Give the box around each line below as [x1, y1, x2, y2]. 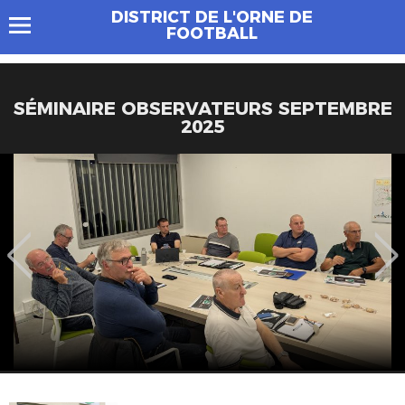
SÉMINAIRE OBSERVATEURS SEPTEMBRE [13, 98, 392, 119]
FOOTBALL [165, 24, 258, 43]
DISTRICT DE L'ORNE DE [110, 7, 313, 27]
